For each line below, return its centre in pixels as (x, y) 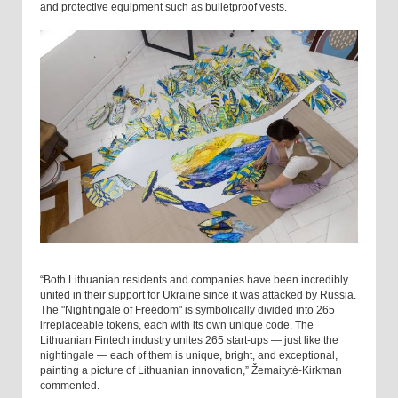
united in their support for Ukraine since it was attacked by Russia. (198, 295)
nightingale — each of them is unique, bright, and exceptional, (189, 355)
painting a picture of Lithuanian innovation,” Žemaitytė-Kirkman (191, 370)
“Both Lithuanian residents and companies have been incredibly (194, 279)
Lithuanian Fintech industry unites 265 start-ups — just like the (189, 340)
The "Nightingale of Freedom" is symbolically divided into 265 (187, 310)
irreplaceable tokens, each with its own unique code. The (177, 325)
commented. (70, 385)
